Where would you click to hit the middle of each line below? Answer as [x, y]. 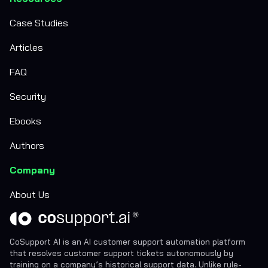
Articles [26, 47]
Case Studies [39, 23]
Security [28, 96]
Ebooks [25, 121]
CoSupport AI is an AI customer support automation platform [127, 242]
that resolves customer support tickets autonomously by [121, 253]
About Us [30, 194]
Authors [27, 145]
